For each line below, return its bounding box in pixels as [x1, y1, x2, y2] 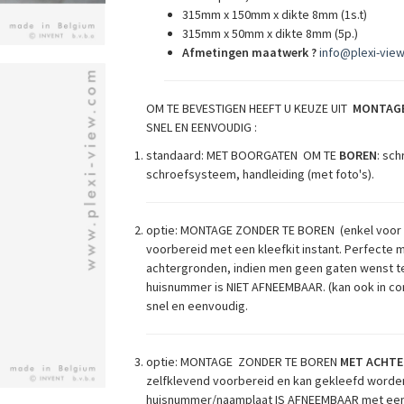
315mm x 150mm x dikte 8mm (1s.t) [181, 5, 367, 23]
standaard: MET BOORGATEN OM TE [145, 146, 339, 163]
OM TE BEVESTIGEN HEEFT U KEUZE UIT [145, 99, 353, 116]
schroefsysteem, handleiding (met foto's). [145, 165, 374, 182]
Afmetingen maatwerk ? [181, 43, 317, 60]
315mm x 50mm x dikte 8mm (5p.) [181, 24, 358, 41]
